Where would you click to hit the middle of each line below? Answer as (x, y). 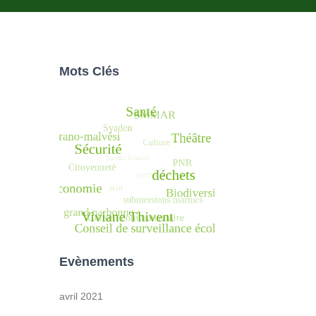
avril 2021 (81, 296)
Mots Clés (89, 71)
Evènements (96, 262)
